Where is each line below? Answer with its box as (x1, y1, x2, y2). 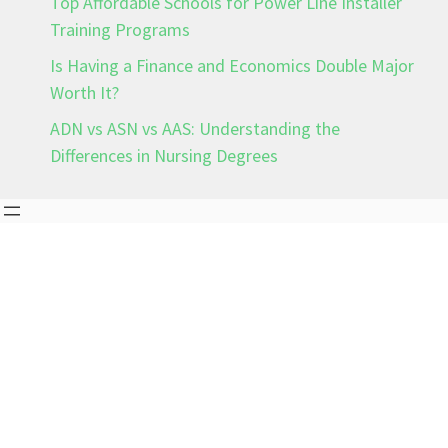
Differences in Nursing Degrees (50, 143, 278, 167)
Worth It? (50, 80, 119, 104)
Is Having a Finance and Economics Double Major (50, 53, 414, 77)
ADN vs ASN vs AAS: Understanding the (50, 116, 340, 140)
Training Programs (50, 17, 190, 41)
